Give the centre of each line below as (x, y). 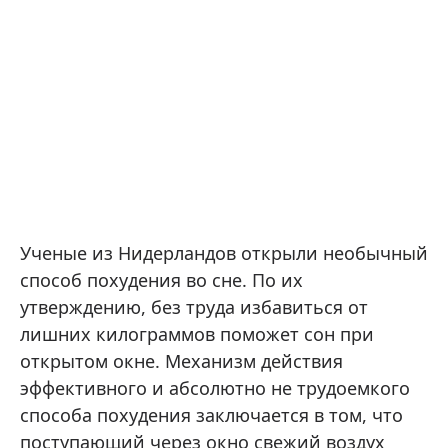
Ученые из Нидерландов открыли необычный (224, 253)
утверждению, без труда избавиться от (194, 307)
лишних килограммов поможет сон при (197, 334)
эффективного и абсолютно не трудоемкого (215, 388)
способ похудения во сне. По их (161, 280)
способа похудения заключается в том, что (211, 415)
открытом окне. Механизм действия (181, 361)
